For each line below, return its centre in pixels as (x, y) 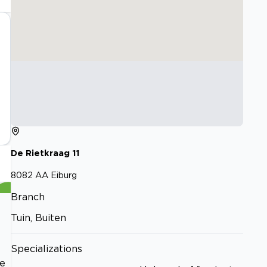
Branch (28, 196)
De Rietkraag (40, 153)
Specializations (46, 248)
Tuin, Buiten (38, 217)
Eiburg (64, 175)
